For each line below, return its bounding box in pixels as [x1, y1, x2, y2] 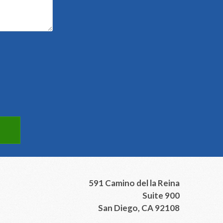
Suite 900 [142, 190, 180, 201]
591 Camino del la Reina [89, 178, 180, 188]
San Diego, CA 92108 [98, 203, 180, 213]
